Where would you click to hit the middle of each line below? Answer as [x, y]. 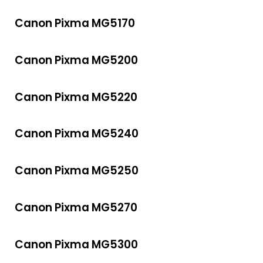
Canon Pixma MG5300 [76, 244]
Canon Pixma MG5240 [77, 134]
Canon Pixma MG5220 [76, 97]
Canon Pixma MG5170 [75, 23]
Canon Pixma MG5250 [77, 171]
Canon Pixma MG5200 [76, 60]
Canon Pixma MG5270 [76, 207]
